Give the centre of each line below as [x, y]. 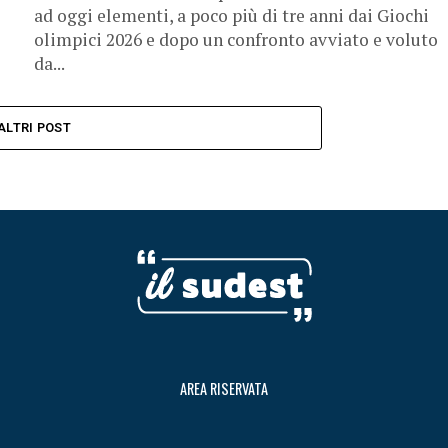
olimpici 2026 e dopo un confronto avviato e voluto [236, 39]
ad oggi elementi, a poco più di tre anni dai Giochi [231, 15]
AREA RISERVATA [224, 388]
